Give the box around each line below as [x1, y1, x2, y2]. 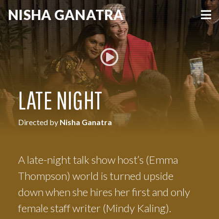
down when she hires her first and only [18, 185, 191, 198]
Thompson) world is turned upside [18, 169, 174, 182]
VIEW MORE [83, 70, 136, 79]
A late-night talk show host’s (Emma [18, 153, 178, 166]
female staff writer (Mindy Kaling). [18, 201, 172, 215]
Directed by [18, 117, 60, 127]
